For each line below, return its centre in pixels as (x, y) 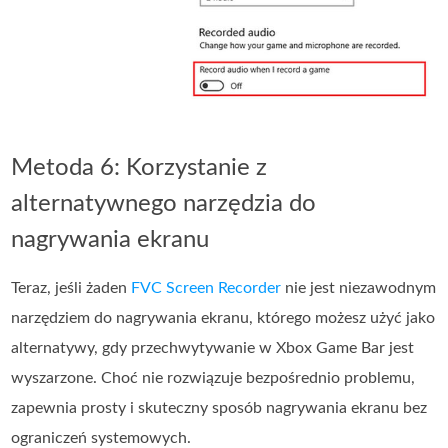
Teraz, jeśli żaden (71, 288)
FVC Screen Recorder (206, 288)
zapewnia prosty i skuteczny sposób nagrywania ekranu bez (219, 408)
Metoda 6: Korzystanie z (139, 168)
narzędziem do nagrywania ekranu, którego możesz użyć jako (223, 318)
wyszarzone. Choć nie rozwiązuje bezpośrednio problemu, (213, 378)
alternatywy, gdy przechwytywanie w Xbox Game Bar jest (213, 348)
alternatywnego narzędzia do (164, 204)
